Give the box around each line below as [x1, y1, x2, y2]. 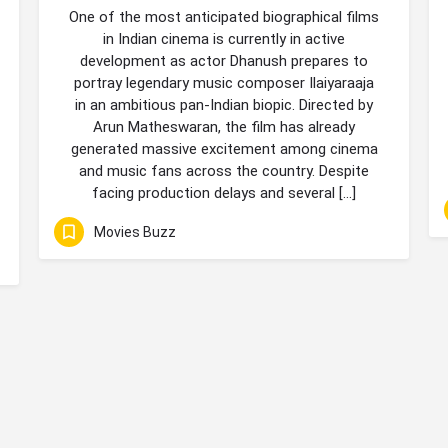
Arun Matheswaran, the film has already [93, 118, 355, 136]
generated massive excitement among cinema [70, 140, 378, 158]
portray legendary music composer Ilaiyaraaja [74, 74, 374, 92]
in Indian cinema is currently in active [103, 30, 345, 48]
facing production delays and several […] [92, 184, 356, 202]
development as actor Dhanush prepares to [80, 52, 368, 70]
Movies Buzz [94, 223, 176, 240]
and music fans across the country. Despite [79, 162, 369, 180]
